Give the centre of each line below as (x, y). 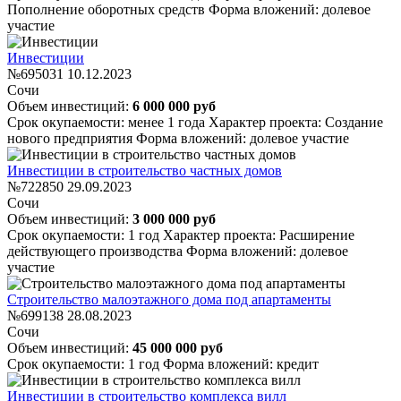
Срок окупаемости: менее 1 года (108, 122)
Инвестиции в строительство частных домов (145, 170)
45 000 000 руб (178, 347)
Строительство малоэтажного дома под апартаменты (169, 299)
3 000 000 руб (174, 218)
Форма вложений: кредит (241, 363)
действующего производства (97, 251)
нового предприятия (72, 138)
